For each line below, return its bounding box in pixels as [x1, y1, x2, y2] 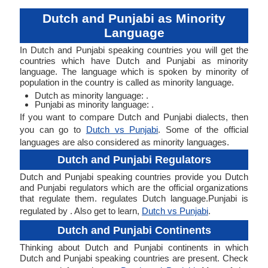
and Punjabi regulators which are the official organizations [20, 182, 248, 193]
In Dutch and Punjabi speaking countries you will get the [20, 45, 248, 55]
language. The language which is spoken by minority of [20, 66, 248, 77]
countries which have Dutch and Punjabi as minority [20, 56, 248, 66]
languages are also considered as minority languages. [20, 137, 229, 147]
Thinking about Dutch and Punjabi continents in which [20, 242, 248, 252]
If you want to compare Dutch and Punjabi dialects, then [20, 112, 248, 122]
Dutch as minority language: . [35, 90, 148, 100]
